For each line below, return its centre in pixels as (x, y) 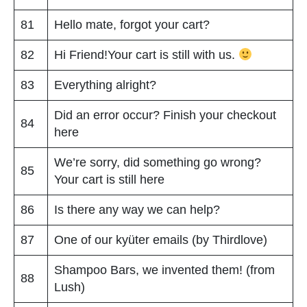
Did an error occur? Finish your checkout (165, 115)
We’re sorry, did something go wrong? (158, 162)
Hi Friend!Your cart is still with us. (146, 54)
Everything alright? (105, 85)
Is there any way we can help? (137, 209)
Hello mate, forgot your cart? (132, 24)
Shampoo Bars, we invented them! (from (164, 270)
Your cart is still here (109, 179)
